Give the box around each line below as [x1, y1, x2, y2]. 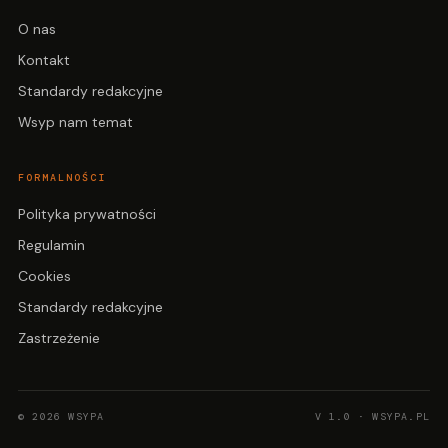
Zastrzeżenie [18, 329, 100, 348]
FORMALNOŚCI [18, 171, 106, 185]
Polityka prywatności [18, 205, 156, 224]
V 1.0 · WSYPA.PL [314, 410, 430, 424]
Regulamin [18, 236, 85, 255]
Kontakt [18, 51, 70, 70]
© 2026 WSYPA [18, 410, 105, 424]
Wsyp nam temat [18, 113, 133, 132]
